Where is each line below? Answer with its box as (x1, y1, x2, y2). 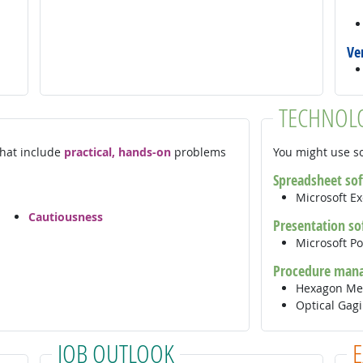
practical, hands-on (63, 143, 171, 160)
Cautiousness (28, 209, 103, 225)
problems (170, 143, 226, 160)
